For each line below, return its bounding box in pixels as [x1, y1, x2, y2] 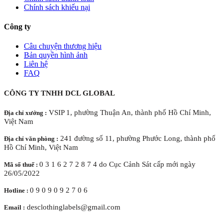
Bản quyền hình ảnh [24, 51, 88, 60]
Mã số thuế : [4, 160, 39, 168]
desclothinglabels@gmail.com [25, 203, 120, 211]
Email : [4, 203, 25, 211]
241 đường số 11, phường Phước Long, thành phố [58, 134, 216, 142]
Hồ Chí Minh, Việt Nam [4, 143, 78, 151]
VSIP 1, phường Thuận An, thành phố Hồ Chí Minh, [49, 108, 211, 116]
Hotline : [4, 186, 30, 194]
